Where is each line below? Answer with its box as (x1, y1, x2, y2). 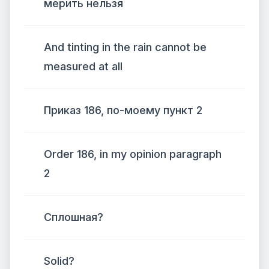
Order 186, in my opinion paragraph (44, 148, 222, 160)
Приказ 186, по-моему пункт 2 (44, 104, 202, 116)
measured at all (44, 60, 122, 73)
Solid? (44, 255, 74, 267)
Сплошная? (44, 211, 103, 223)
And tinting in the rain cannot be (44, 41, 207, 53)
